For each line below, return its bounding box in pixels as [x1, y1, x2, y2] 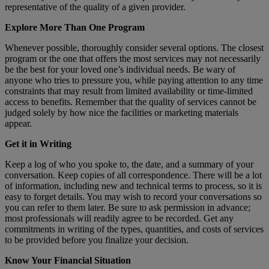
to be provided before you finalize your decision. [5, 234, 189, 245]
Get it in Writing [5, 138, 71, 149]
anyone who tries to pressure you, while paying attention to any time [5, 74, 263, 85]
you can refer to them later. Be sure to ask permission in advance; [5, 202, 250, 213]
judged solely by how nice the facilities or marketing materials [5, 107, 238, 118]
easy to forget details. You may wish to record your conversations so [5, 191, 262, 202]
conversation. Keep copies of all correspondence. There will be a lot [5, 169, 262, 180]
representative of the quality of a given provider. [5, 1, 186, 12]
